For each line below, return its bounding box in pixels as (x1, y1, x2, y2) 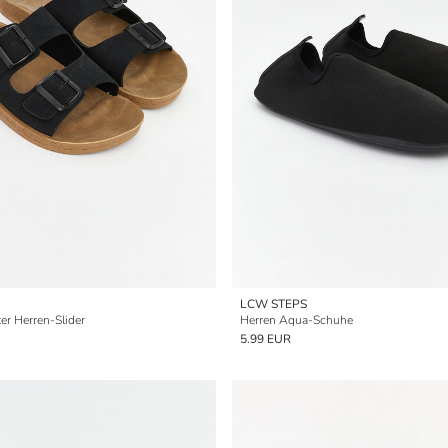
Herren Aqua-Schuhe (240, 312, 353, 328)
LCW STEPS (240, 296, 307, 312)
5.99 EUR (240, 331, 291, 347)
